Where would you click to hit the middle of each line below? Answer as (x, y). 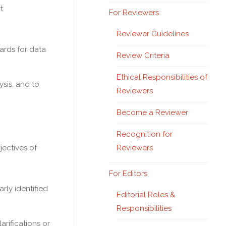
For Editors (128, 173)
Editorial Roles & (146, 194)
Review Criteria (143, 55)
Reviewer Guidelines (153, 34)
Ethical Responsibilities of (162, 77)
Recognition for (145, 134)
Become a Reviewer (152, 112)
